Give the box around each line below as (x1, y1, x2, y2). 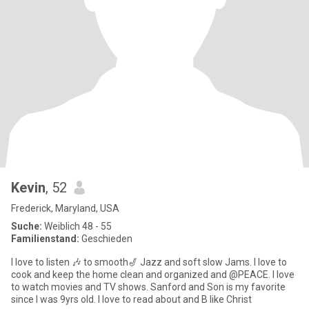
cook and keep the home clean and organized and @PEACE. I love (11, 269, 295, 280)
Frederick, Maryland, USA (11, 203, 119, 214)
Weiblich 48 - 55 (42, 221, 112, 232)
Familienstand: (11, 233, 79, 244)
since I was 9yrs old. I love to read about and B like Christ (11, 294, 252, 305)
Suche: (11, 221, 42, 232)
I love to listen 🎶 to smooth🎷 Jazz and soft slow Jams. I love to (11, 257, 287, 268)
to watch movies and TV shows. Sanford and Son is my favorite (11, 281, 286, 292)
